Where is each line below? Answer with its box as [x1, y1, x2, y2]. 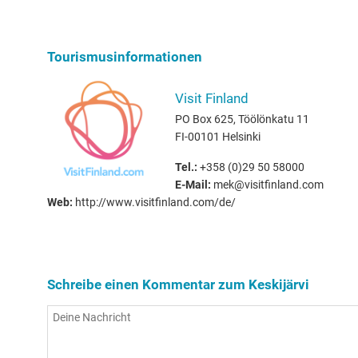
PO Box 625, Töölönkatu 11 [175, 113, 309, 125]
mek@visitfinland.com [211, 178, 324, 191]
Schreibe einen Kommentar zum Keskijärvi [47, 276, 309, 292]
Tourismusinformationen [47, 49, 202, 65]
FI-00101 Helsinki [175, 130, 261, 143]
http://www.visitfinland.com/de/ [73, 196, 236, 209]
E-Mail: [175, 178, 211, 191]
